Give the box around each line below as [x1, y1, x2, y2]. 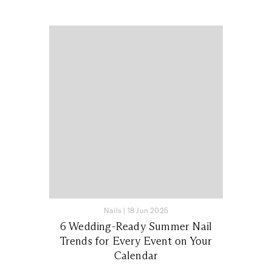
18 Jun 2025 [127, 206, 168, 216]
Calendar [114, 249, 158, 263]
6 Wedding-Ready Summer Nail [59, 220, 212, 234]
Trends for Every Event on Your [59, 234, 212, 248]
